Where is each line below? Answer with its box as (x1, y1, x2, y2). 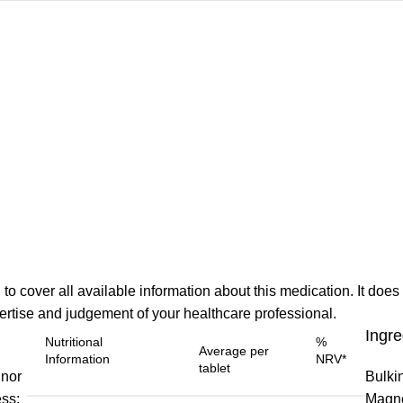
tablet (199, 360, 231, 375)
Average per (199, 343, 270, 358)
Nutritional (45, 334, 103, 349)
